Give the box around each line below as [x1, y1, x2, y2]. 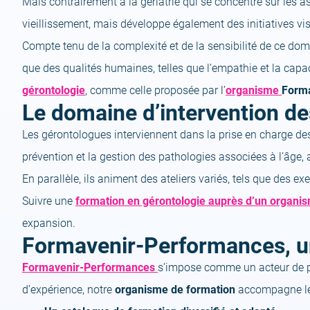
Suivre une [22, 194, 75, 208]
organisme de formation [115, 282, 235, 296]
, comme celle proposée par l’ [85, 83, 226, 97]
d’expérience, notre [22, 282, 115, 296]
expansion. [22, 216, 75, 230]
